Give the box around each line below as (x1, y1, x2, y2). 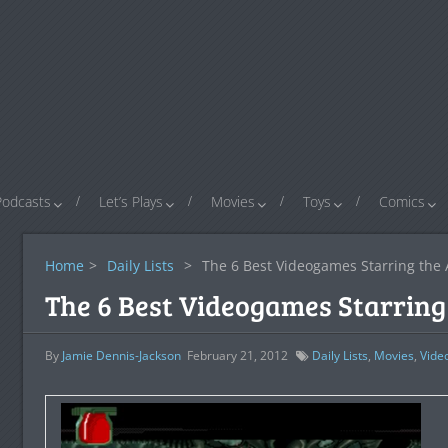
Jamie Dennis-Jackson (61, 347, 181, 364)
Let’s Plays (99, 192, 163, 211)
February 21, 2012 (186, 347, 288, 364)
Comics (379, 192, 425, 211)
